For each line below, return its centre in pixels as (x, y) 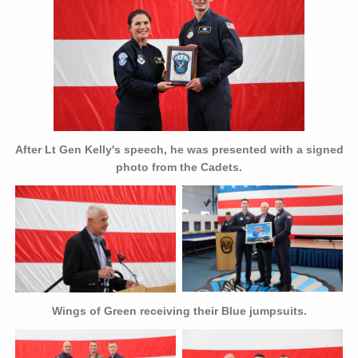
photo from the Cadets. (179, 167)
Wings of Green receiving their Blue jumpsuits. (179, 310)
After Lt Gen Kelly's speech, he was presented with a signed (179, 149)
